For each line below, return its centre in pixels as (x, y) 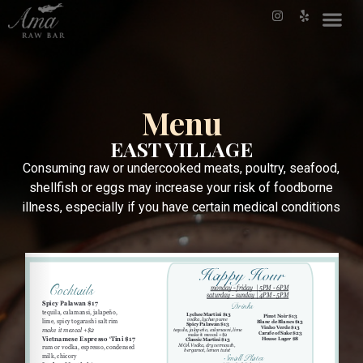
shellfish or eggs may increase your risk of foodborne (181, 188)
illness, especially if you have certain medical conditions (181, 207)
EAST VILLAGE (181, 149)
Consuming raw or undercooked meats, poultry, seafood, (181, 168)
